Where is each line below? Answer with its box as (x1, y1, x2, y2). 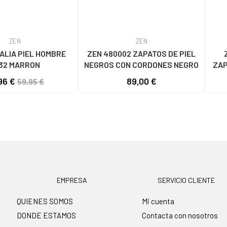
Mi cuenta (142, 197, 175, 206)
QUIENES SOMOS (17, 197, 73, 206)
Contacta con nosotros (142, 211, 218, 220)
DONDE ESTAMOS (17, 211, 77, 220)
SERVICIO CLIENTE (158, 176, 215, 185)
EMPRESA (56, 176, 87, 185)
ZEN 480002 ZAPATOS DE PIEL (87, 48, 196, 58)
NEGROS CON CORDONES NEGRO (84, 59, 199, 69)
